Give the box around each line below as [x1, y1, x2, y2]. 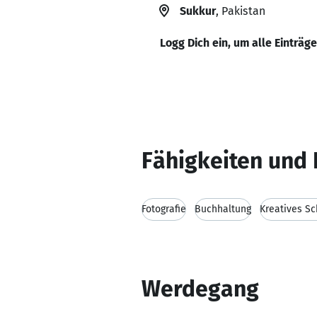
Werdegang [142, 275, 259, 302]
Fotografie [142, 203, 186, 215]
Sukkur [180, 4, 216, 18]
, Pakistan [216, 4, 265, 18]
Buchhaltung [195, 203, 251, 215]
